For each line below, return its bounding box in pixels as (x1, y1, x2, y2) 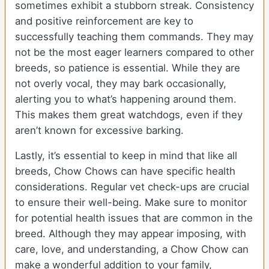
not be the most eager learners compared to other (15, 46, 254, 59)
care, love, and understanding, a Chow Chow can (15, 243, 249, 256)
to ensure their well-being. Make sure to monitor (15, 196, 247, 209)
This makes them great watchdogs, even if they (15, 109, 243, 121)
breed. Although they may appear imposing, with (15, 228, 246, 240)
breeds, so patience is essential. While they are (15, 62, 240, 74)
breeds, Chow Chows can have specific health (15, 165, 235, 178)
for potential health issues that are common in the (15, 212, 253, 225)
